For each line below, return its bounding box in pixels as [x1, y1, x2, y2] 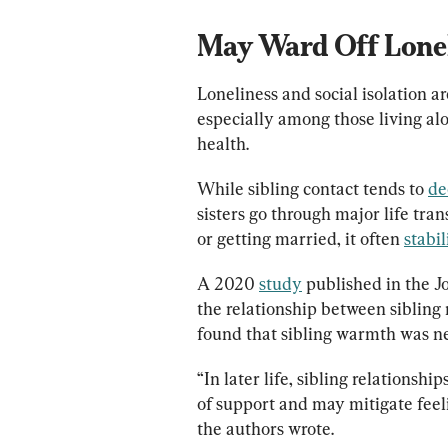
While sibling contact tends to [197, 177, 428, 199]
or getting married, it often [197, 227, 404, 249]
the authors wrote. [197, 417, 334, 439]
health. [197, 132, 249, 154]
